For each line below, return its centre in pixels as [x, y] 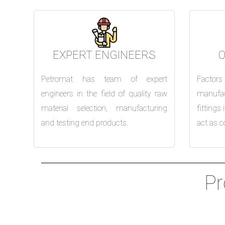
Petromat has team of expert [104, 79]
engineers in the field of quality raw [104, 93]
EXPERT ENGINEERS [104, 55]
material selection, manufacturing [104, 108]
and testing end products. [85, 123]
